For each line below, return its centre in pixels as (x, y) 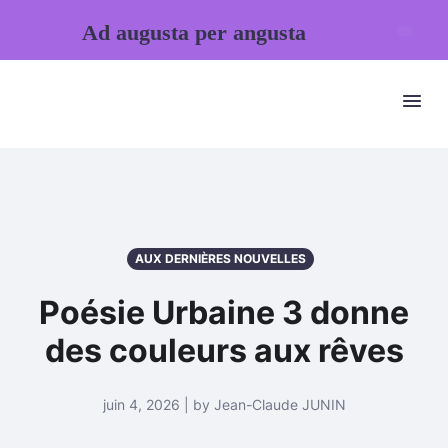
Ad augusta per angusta (193, 32)
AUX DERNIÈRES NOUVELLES (220, 258)
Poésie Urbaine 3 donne (224, 312)
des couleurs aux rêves (224, 350)
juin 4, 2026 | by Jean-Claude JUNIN (224, 404)
